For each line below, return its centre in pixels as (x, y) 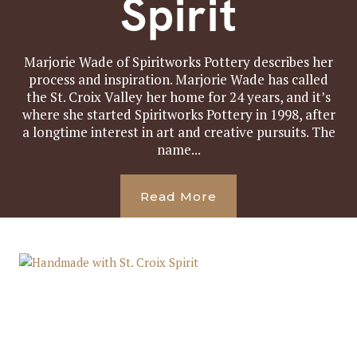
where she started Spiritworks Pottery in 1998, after (178, 114)
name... (178, 149)
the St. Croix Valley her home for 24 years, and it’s (178, 97)
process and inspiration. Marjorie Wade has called (178, 79)
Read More (178, 196)
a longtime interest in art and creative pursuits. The (178, 132)
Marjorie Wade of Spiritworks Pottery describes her (178, 62)
